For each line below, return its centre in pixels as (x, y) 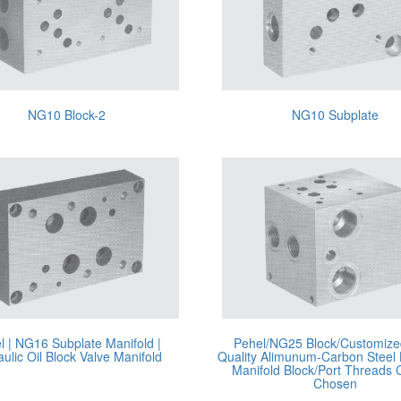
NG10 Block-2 (66, 115)
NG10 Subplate (335, 115)
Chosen (335, 383)
